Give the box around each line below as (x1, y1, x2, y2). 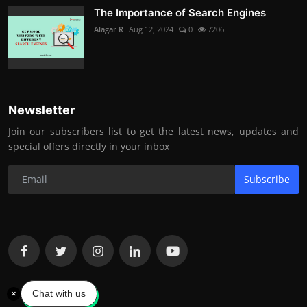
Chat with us (32, 287, 86, 299)
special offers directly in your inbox (8, 139, 169, 153)
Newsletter (8, 102, 75, 117)
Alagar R (94, 23, 123, 34)
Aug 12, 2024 (129, 23, 173, 34)
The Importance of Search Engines (94, 5, 266, 19)
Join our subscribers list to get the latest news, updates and (8, 124, 299, 138)
